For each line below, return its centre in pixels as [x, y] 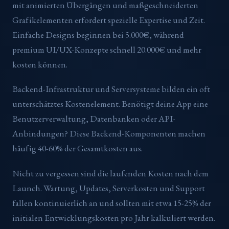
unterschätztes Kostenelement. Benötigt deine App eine [110, 104]
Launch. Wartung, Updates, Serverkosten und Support [109, 188]
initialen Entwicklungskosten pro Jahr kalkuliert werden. [114, 218]
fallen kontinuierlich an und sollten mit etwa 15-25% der [112, 203]
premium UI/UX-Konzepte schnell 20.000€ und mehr [107, 49]
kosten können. [40, 64]
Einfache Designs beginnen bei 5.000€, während [98, 35]
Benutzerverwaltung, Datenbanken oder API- [94, 119]
